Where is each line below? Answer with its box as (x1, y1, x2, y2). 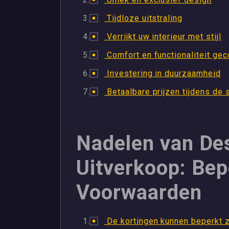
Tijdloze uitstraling (104, 13, 183, 23)
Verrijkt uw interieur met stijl (104, 32, 221, 41)
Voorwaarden (76, 180, 202, 204)
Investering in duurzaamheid (104, 68, 221, 78)
